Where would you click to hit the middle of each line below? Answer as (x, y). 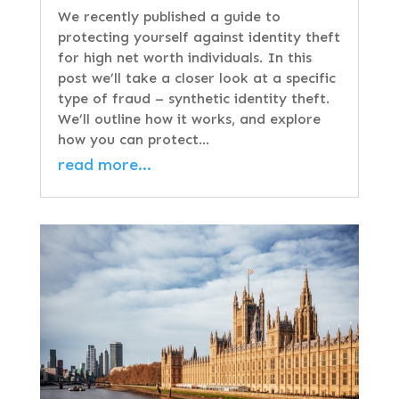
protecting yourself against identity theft (199, 37)
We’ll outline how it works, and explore (189, 118)
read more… (104, 164)
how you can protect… (133, 139)
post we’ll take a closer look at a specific (196, 77)
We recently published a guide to (169, 16)
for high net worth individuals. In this (184, 57)
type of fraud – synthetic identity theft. (193, 98)
